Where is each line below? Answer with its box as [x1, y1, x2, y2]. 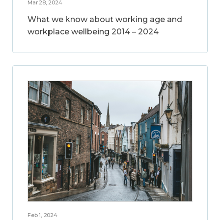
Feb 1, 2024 [27, 211, 57, 219]
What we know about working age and [27, 14, 182, 24]
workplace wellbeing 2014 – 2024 [27, 27, 159, 36]
